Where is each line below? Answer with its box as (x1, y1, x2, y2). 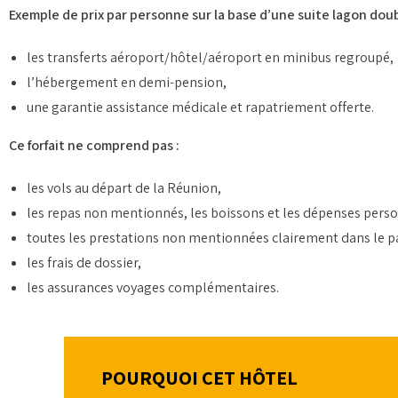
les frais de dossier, (27, 252, 141, 272)
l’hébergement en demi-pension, (27, 72, 227, 92)
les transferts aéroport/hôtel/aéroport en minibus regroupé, (27, 47, 394, 67)
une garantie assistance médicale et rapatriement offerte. (27, 97, 374, 116)
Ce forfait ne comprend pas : (9, 135, 179, 155)
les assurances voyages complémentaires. (27, 277, 279, 297)
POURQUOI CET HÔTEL (100, 365, 298, 391)
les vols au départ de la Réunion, (27, 178, 221, 197)
